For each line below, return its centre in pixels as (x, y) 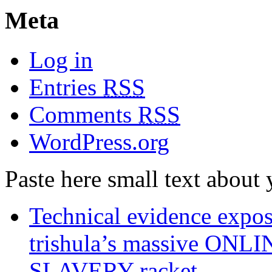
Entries (66, 87)
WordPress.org (99, 141)
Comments (83, 114)
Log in (61, 59)
